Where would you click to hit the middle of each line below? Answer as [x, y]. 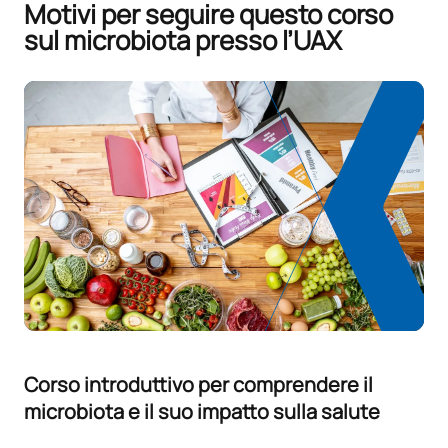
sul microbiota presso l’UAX [183, 40]
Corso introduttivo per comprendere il [198, 385]
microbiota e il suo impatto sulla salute [202, 412]
